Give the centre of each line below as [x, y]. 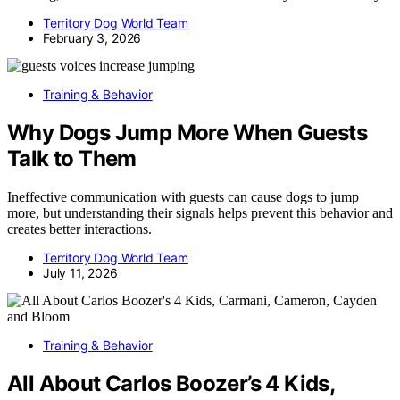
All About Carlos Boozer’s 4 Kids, [171, 383]
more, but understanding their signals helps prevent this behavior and [200, 213]
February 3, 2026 [92, 38]
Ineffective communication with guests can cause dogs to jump [183, 197]
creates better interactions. [79, 229]
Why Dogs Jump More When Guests [187, 133]
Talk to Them [72, 159]
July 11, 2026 [80, 273]
